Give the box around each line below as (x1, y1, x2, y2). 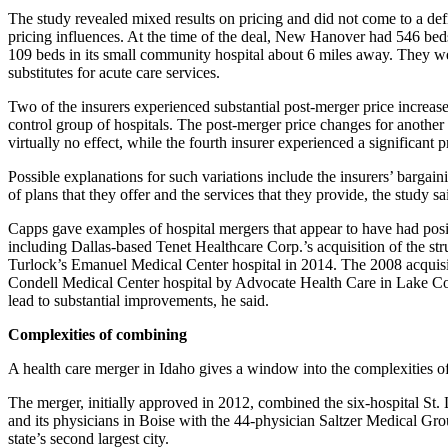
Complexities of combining (8, 326, 187, 344)
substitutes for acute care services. (8, 64, 220, 82)
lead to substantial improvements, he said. (8, 292, 269, 310)
